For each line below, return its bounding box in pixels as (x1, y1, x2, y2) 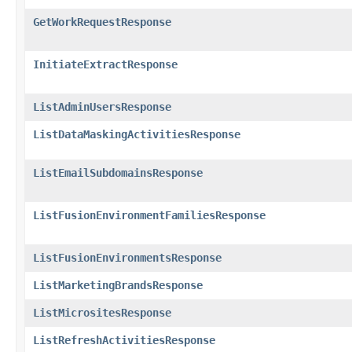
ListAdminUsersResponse (33, 100, 171, 113)
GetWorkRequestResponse (33, 15, 171, 28)
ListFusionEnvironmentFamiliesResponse (33, 208, 266, 222)
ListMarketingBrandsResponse (33, 278, 203, 291)
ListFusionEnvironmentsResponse (33, 251, 222, 264)
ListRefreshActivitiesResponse (33, 333, 215, 346)
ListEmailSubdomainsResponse (33, 166, 203, 179)
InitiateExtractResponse (33, 57, 178, 71)
